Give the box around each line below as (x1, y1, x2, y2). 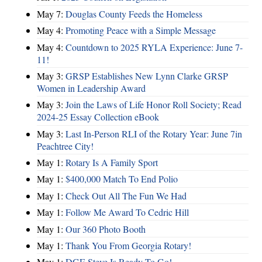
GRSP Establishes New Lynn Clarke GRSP (65, 69, 228, 82)
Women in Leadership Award (37, 81, 146, 94)
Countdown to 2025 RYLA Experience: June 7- (65, 40, 243, 53)
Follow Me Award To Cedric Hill (65, 206, 189, 219)
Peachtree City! (37, 139, 94, 152)
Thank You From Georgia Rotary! (65, 239, 191, 251)
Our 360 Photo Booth (65, 222, 146, 235)
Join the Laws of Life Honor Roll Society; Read (65, 98, 242, 111)
